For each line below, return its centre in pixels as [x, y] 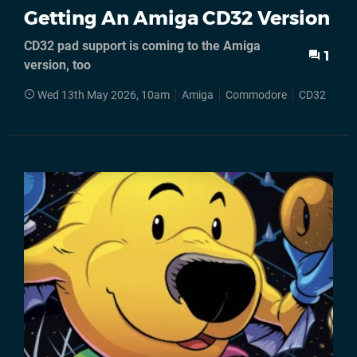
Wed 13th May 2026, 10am [104, 96]
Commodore [256, 96]
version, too [57, 65]
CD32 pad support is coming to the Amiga [142, 46]
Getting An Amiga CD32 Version [177, 18]
